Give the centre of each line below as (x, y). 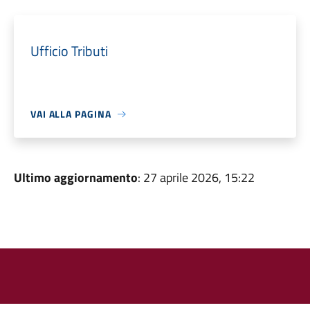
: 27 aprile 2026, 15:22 (196, 177)
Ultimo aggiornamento (75, 177)
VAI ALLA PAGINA (71, 114)
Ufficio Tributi (69, 51)
